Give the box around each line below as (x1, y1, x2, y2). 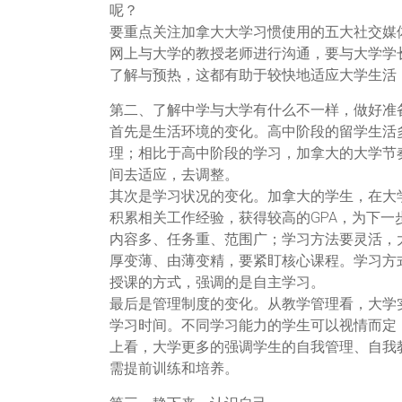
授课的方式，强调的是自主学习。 (109, 273, 325, 291)
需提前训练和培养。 (109, 359, 239, 377)
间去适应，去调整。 (109, 165, 239, 183)
